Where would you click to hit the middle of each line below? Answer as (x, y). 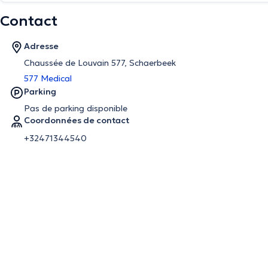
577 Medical (48, 78)
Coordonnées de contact (77, 120)
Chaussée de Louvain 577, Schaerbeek (100, 63)
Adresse (41, 46)
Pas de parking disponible (76, 108)
